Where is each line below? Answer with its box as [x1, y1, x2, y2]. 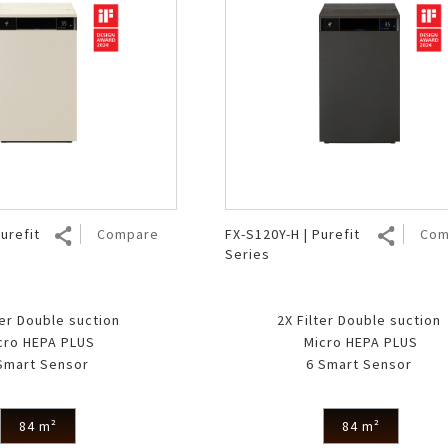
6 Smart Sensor [306, 354, 417, 373]
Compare [96, 224, 159, 243]
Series [224, 244, 270, 263]
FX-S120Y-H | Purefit [224, 224, 360, 243]
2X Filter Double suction [277, 310, 446, 329]
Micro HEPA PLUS [304, 332, 419, 351]
